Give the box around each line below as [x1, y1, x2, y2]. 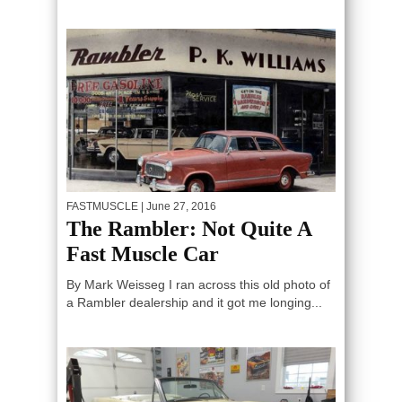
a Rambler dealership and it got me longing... [66, 294, 322, 310]
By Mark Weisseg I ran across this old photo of [66, 276, 330, 292]
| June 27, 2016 [138, 199, 216, 213]
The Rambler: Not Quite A [66, 216, 311, 240]
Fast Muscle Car [66, 241, 219, 266]
